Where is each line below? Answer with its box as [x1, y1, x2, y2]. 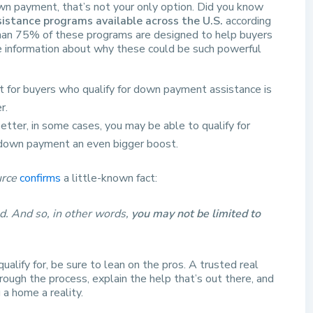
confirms [20, 170, 61, 187]
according [226, 13, 271, 29]
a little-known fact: [61, 170, 157, 187]
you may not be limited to [131, 206, 261, 222]
